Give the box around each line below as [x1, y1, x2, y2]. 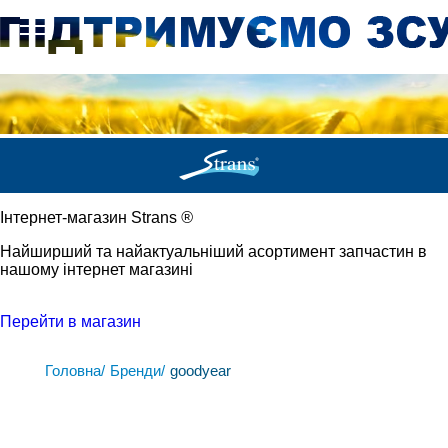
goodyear [170, 362, 231, 379]
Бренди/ [110, 362, 165, 379]
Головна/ [45, 362, 105, 379]
